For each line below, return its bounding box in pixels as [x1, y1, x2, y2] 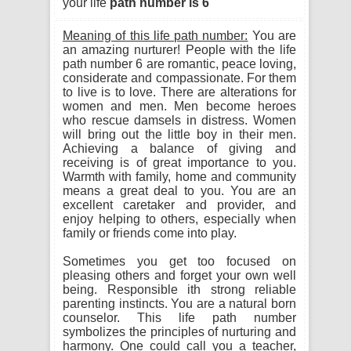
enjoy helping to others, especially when [63, 212, 296, 226]
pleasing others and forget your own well [63, 269, 296, 282]
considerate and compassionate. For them [63, 71, 296, 85]
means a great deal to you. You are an [63, 184, 296, 197]
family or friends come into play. [63, 226, 237, 240]
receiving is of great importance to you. [63, 156, 296, 169]
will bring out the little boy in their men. [63, 128, 296, 141]
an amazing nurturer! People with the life [63, 43, 296, 56]
